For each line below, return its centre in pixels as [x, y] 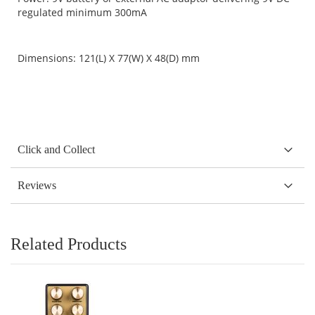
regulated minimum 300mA [82, 12]
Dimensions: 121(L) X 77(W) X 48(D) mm [109, 58]
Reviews [37, 185]
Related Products [69, 244]
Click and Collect [56, 149]
